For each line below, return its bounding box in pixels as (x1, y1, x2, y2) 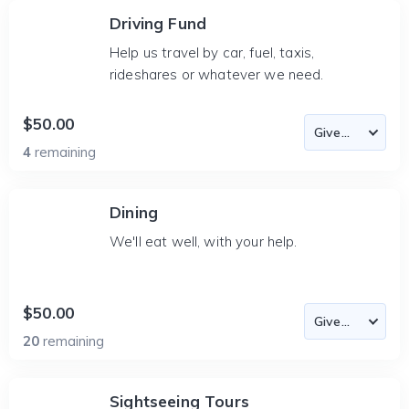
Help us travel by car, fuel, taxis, (110, 44, 315, 61)
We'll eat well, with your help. (110, 233, 298, 250)
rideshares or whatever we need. (110, 66, 324, 83)
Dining (110, 203, 159, 222)
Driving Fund (110, 14, 207, 33)
